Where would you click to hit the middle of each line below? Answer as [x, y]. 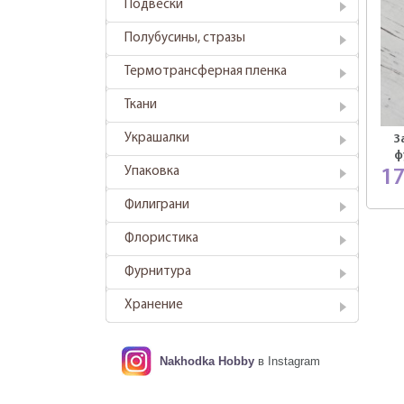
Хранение [154, 305]
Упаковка [152, 172]
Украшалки [157, 138]
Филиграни [157, 205]
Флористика [161, 239]
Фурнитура [158, 272]
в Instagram [287, 361]
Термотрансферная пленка [206, 72]
